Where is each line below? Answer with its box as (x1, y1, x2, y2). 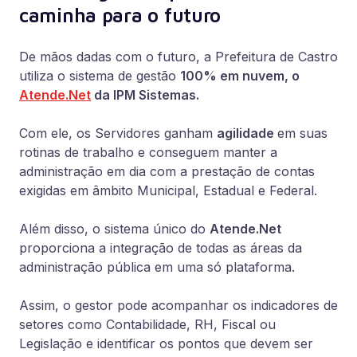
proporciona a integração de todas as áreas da (19, 240, 302, 256)
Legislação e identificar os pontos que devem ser (19, 335, 313, 351)
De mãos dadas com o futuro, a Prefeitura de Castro (19, 49, 338, 65)
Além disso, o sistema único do (19, 221, 210, 237)
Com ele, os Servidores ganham (19, 125, 217, 141)
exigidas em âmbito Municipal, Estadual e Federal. (19, 182, 317, 198)
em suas (277, 125, 328, 141)
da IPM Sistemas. (91, 87, 199, 103)
